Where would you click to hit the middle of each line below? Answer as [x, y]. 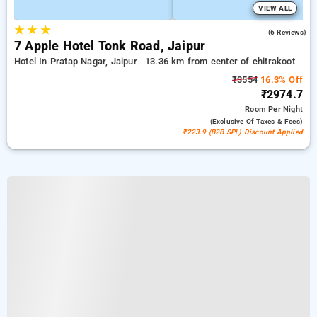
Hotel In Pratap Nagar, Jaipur [77, 61]
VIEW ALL [275, 8]
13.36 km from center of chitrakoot [220, 61]
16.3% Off [280, 80]
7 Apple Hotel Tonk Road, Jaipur [110, 46]
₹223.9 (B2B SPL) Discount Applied [243, 132]
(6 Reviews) [287, 32]
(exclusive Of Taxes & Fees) [256, 121]
